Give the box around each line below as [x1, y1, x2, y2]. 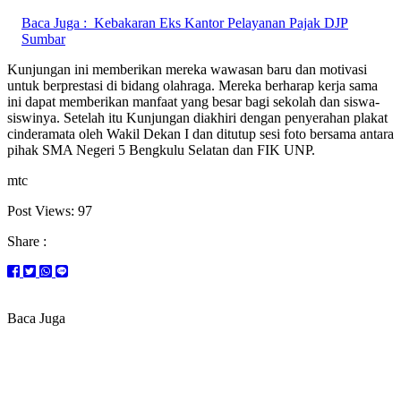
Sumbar [21, 30, 65, 47]
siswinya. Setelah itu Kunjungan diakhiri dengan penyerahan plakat [7, 109, 388, 125]
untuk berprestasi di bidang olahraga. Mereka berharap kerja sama [7, 77, 378, 93]
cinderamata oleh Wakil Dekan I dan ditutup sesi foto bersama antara [7, 125, 394, 141]
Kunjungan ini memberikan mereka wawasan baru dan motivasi [7, 61, 367, 77]
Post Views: [7, 202, 74, 218]
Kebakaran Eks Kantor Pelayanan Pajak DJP [94, 14, 348, 30]
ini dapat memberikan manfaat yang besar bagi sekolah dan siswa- [7, 93, 380, 109]
